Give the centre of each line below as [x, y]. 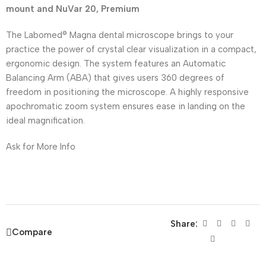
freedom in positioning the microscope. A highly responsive [127, 92]
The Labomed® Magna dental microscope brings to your [120, 35]
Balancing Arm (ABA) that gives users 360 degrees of [115, 78]
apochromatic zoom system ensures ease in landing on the [126, 107]
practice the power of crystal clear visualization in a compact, [131, 50]
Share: [184, 224]
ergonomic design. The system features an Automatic [116, 64]
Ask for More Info [41, 147]
